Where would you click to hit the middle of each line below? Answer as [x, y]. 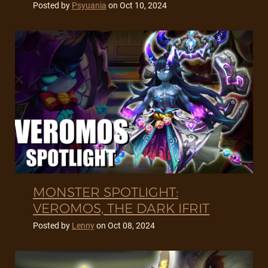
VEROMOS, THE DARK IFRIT [121, 209]
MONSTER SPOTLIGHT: [106, 193]
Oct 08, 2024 [131, 226]
